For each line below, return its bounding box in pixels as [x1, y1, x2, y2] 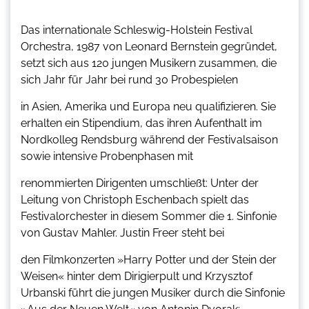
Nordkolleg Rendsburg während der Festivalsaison [21, 132, 278, 146]
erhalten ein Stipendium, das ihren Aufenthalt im [21, 116, 262, 130]
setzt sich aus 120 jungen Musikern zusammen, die [21, 56, 277, 70]
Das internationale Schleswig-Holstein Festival [21, 23, 252, 37]
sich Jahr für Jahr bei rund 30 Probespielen [21, 72, 238, 86]
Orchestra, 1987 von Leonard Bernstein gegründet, [21, 39, 277, 53]
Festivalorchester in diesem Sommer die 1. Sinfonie [21, 209, 277, 223]
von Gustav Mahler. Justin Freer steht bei [21, 226, 224, 239]
